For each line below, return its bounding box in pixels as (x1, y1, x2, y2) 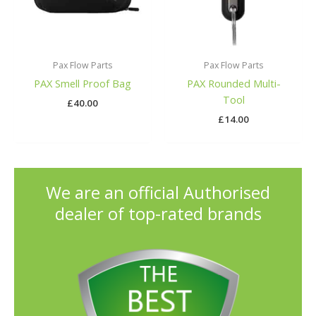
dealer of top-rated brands (54, 202, 262, 226)
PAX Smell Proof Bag (34, 76, 131, 91)
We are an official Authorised (46, 181, 270, 205)
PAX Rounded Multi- (186, 76, 281, 91)
